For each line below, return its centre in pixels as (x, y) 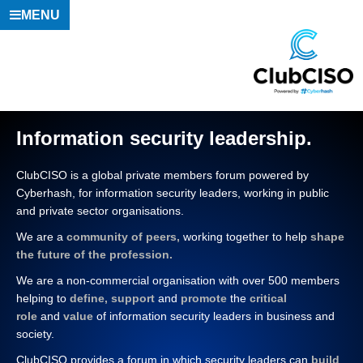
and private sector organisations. (100, 211)
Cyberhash (44, 193)
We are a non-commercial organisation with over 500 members (178, 280)
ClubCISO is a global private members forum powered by (162, 175)
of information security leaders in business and (214, 316)
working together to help (247, 237)
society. (35, 334)
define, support (112, 298)
